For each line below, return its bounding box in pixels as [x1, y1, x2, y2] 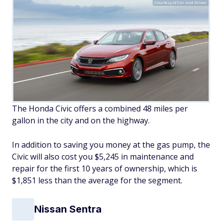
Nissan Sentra [34, 203, 102, 216]
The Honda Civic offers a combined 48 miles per [12, 103, 188, 114]
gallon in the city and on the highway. [12, 114, 150, 126]
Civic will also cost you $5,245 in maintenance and [12, 151, 194, 162]
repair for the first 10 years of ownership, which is [12, 163, 197, 174]
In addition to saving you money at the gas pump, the [12, 139, 210, 150]
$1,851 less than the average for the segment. [12, 174, 182, 186]
